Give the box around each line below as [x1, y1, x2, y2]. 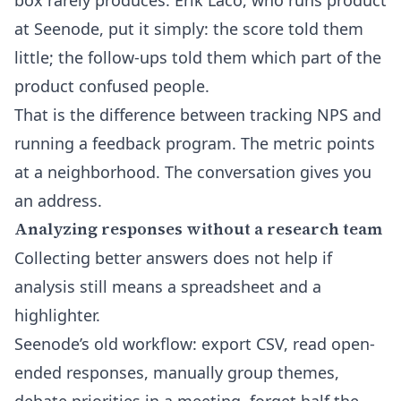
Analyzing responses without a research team [14, 218, 382, 240]
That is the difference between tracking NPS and [14, 104, 381, 125]
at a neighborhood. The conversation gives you [14, 161, 371, 183]
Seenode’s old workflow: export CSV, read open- [14, 333, 375, 354]
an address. [14, 190, 102, 211]
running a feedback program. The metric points [14, 132, 375, 154]
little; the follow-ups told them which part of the [14, 47, 381, 68]
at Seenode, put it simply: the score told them [14, 18, 363, 39]
